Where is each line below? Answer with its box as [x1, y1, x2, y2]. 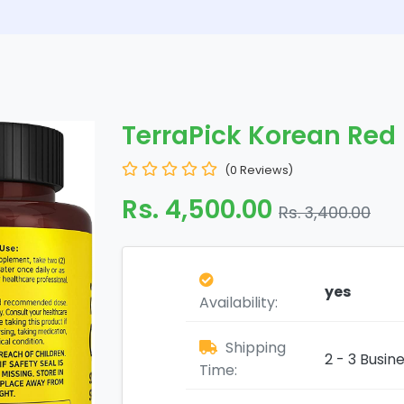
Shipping [222, 337, 286, 358]
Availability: [199, 292, 278, 313]
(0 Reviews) [225, 162, 293, 178]
